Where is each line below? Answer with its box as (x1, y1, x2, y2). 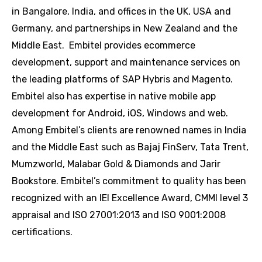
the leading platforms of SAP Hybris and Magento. (12, 74, 233, 85)
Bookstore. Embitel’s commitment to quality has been (12, 175, 246, 187)
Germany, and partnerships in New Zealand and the (12, 23, 237, 34)
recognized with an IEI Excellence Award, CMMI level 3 (12, 192, 248, 204)
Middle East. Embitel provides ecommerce (12, 40, 195, 51)
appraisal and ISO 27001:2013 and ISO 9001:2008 (12, 209, 226, 220)
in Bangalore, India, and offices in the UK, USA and (12, 6, 231, 17)
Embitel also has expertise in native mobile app (12, 91, 216, 102)
